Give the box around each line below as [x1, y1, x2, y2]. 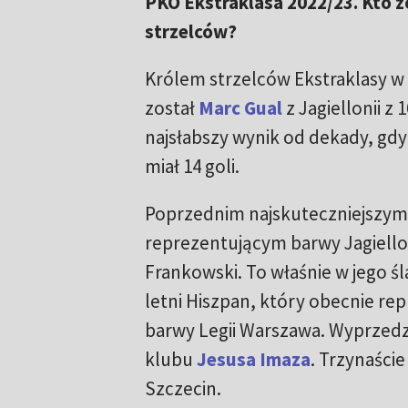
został [144, 96, 195, 121]
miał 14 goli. [144, 154, 240, 179]
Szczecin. [144, 376, 221, 402]
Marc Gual [198, 96, 282, 121]
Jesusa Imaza [196, 347, 311, 372]
